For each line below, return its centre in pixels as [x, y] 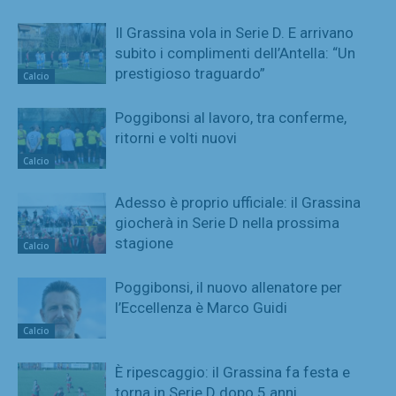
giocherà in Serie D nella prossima [227, 222]
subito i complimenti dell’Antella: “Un [235, 53]
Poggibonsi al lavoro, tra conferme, [231, 117]
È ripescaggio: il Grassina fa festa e [232, 372]
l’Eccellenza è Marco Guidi [201, 307]
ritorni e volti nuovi [176, 137]
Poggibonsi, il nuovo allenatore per [228, 287]
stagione [144, 243]
